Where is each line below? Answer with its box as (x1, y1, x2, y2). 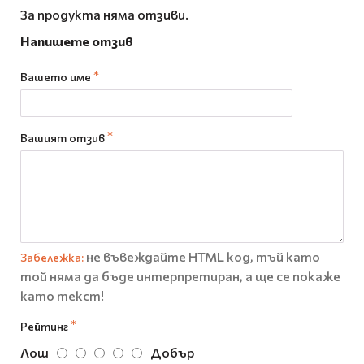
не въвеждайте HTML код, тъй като (84, 249, 320, 265)
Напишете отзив (20, 33, 133, 50)
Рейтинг (20, 319, 68, 334)
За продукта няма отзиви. (20, 6, 188, 23)
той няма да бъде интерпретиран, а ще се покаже (20, 268, 340, 284)
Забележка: (20, 250, 84, 265)
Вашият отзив (20, 131, 105, 145)
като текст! (20, 288, 104, 304)
